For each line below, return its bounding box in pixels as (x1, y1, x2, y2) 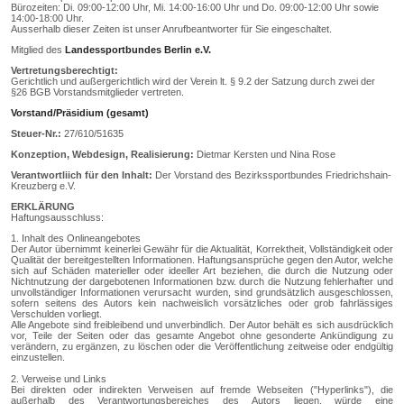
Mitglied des (11, 44, 65, 56)
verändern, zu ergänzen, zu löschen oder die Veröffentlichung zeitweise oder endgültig (11, 341, 393, 353)
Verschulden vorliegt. (11, 308, 102, 320)
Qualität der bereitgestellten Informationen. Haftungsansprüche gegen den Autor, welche (11, 254, 393, 266)
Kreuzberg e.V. (11, 180, 78, 192)
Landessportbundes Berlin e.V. (65, 44, 214, 56)
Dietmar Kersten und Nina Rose (194, 149, 335, 161)
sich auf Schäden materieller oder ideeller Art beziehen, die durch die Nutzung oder (11, 265, 393, 277)
